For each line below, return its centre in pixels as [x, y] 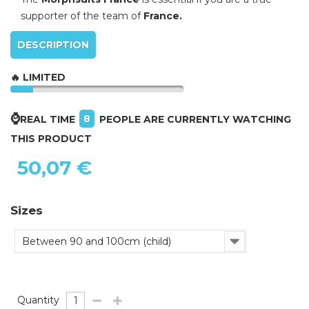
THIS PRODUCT [51, 138]
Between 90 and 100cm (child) [98, 241]
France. [163, 16]
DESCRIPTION [53, 44]
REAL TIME [49, 119]
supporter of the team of [82, 16]
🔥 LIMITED [38, 77]
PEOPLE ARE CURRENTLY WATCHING [195, 119]
